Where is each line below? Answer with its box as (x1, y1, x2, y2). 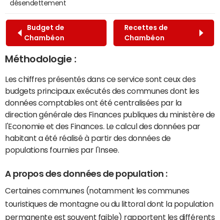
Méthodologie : (5, 54, 77, 64)
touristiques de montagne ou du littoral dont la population (5, 200, 214, 208)
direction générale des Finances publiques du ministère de (5, 110, 215, 118)
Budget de (24, 24, 64, 31)
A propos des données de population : (5, 169, 167, 178)
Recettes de (124, 24, 168, 31)
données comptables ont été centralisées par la (5, 98, 182, 107)
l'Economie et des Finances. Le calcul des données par (5, 122, 200, 130)
